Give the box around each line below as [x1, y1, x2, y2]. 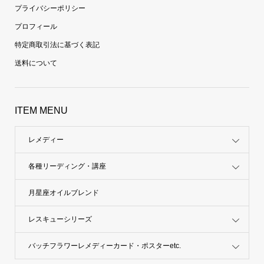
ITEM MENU [14, 105, 68, 116]
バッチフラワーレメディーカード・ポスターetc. [28, 241, 181, 250]
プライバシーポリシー [14, 4, 85, 13]
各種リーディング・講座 [28, 161, 106, 170]
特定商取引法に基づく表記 [14, 41, 100, 49]
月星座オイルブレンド [28, 188, 99, 197]
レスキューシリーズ [28, 214, 92, 223]
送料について [14, 59, 57, 68]
